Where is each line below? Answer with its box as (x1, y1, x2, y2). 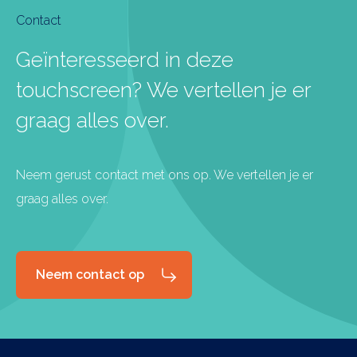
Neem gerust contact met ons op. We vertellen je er (16, 167, 313, 182)
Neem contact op (36, 266, 144, 282)
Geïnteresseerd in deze (16, 47, 233, 72)
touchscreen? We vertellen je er (16, 77, 311, 102)
